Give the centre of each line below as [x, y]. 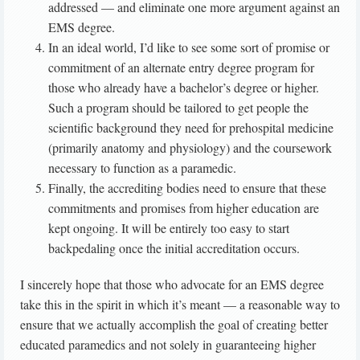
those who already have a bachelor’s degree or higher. [184, 88]
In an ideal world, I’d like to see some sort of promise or [189, 47]
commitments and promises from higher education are [184, 208]
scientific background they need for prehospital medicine [191, 128]
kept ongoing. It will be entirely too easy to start [169, 228]
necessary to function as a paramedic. [142, 168]
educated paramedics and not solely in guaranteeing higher [168, 345]
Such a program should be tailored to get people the [178, 108]
